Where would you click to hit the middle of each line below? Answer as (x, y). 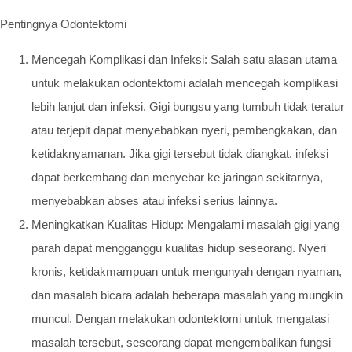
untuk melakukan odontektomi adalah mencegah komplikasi (185, 82)
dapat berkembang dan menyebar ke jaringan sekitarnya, (177, 177)
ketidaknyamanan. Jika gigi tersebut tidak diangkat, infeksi (180, 153)
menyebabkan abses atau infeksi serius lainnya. (154, 200)
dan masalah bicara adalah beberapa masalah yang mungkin (187, 295)
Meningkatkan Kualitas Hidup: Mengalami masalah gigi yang (185, 224)
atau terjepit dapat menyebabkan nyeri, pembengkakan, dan (184, 130)
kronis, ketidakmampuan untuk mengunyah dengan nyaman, (187, 271)
